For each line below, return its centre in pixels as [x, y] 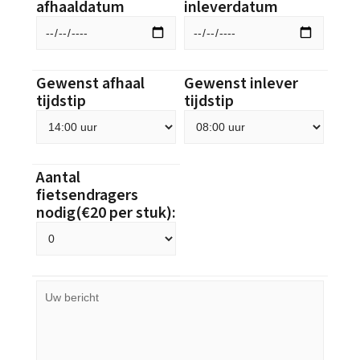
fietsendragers [87, 195]
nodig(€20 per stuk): [106, 213]
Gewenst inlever [241, 84]
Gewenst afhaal [90, 84]
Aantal [58, 178]
